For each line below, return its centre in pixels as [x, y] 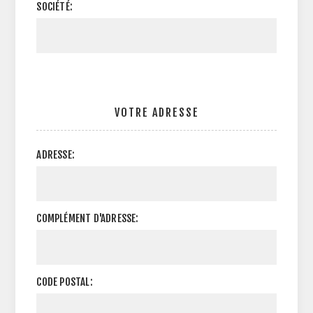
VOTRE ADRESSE [156, 112]
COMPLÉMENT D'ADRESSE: [88, 218]
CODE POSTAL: [65, 282]
